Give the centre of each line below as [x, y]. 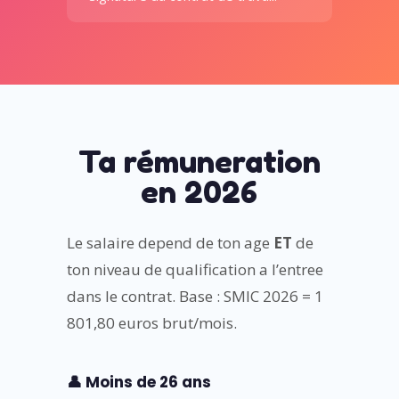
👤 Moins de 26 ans [138, 383]
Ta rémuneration [199, 162]
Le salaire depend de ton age [170, 243]
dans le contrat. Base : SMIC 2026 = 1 [195, 297]
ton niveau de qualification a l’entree [195, 270]
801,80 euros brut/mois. [151, 323]
